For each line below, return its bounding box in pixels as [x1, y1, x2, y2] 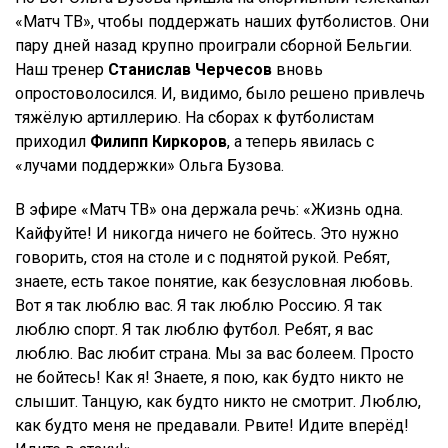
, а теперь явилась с [227, 132, 374, 152]
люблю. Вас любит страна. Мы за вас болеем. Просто [15, 344, 414, 364]
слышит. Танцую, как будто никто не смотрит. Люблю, [15, 392, 421, 412]
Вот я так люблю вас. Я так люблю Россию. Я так [15, 296, 382, 316]
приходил [15, 132, 90, 152]
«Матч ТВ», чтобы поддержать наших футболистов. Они [15, 12, 429, 32]
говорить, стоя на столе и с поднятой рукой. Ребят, [15, 248, 390, 268]
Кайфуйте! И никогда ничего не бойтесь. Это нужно [15, 224, 399, 244]
